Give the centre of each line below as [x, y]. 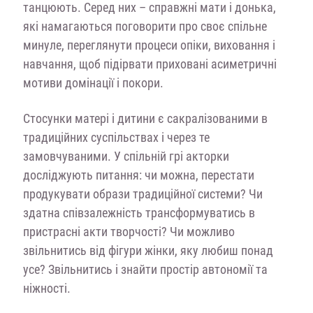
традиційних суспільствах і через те [116, 137]
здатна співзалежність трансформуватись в [139, 212]
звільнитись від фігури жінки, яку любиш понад [148, 250]
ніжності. [46, 288]
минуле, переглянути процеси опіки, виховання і [149, 45]
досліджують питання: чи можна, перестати [138, 175]
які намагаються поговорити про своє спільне [145, 26]
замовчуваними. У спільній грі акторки [126, 156]
